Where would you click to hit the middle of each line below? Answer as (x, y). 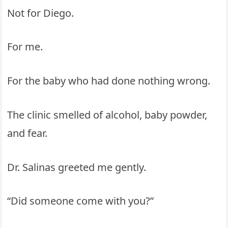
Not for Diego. (41, 13)
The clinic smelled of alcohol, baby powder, (107, 115)
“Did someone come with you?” (81, 201)
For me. (25, 47)
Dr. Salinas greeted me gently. (77, 167)
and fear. (27, 133)
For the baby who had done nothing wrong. (109, 81)
